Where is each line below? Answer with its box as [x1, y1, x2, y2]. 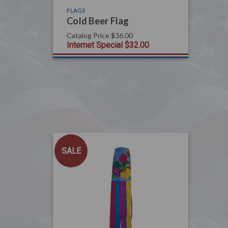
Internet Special [67, 40, 123, 50]
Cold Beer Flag [67, 15, 129, 26]
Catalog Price [67, 31, 109, 40]
